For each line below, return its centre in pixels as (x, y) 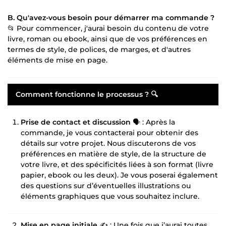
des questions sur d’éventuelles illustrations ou (106, 185)
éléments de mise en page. (58, 60)
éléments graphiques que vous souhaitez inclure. (110, 196)
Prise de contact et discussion (76, 122)
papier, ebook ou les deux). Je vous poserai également (119, 175)
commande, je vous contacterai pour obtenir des (109, 132)
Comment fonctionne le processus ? (82, 94)
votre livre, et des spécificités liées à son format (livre (117, 164)
